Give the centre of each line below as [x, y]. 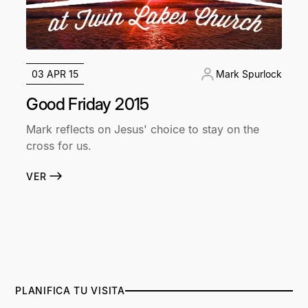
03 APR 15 [55, 74]
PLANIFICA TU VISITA [70, 291]
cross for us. [59, 146]
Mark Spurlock [249, 74]
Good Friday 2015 [88, 104]
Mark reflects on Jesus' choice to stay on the [143, 130]
